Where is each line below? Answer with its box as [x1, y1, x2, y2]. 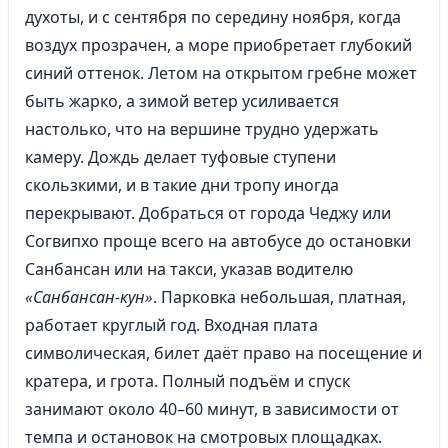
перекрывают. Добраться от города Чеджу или [25, 202, 391, 224]
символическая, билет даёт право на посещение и [25, 342, 422, 364]
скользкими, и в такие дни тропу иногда [25, 174, 339, 196]
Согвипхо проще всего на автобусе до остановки [25, 230, 411, 252]
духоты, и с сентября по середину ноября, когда [25, 6, 401, 28]
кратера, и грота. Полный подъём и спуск [25, 370, 350, 392]
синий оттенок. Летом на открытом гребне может [25, 62, 417, 84]
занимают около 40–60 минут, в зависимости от [25, 398, 399, 420]
